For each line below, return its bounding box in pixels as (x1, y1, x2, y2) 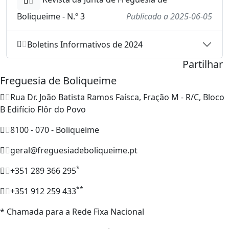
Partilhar (182, 57, 223, 72)
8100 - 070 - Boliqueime (10, 124, 99, 136)
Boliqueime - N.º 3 (17, 11, 85, 22)
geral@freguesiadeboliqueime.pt (10, 145, 138, 156)
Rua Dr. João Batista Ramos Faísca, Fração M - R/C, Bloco (10, 91, 224, 103)
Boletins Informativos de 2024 (27, 38, 143, 50)
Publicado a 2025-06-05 (126, 11, 212, 22)
